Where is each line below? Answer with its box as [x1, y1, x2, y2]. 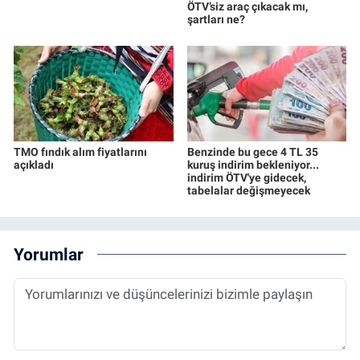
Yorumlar [14, 244, 84, 265]
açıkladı [14, 157, 54, 171]
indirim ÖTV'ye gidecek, [186, 170, 306, 184]
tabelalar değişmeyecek [186, 183, 310, 197]
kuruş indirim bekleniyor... [186, 157, 319, 171]
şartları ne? [186, 12, 245, 26]
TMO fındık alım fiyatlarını [14, 145, 147, 158]
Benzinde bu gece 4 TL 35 [186, 145, 318, 158]
